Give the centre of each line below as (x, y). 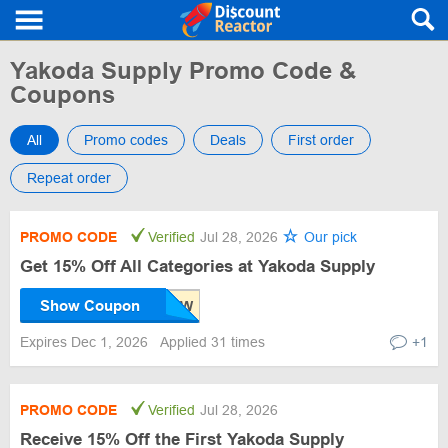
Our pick (328, 237)
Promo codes (126, 140)
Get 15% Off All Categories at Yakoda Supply (197, 266)
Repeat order (69, 178)
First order (321, 140)
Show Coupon (90, 305)
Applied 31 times (212, 342)
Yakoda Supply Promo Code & (183, 70)
